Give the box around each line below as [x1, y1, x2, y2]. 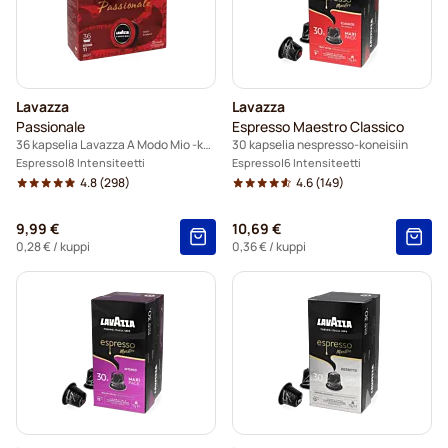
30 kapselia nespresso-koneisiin [232, 136, 408, 154]
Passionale [16, 117, 85, 137]
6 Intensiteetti [284, 155, 361, 171]
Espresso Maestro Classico [232, 117, 404, 137]
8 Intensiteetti [68, 155, 145, 171]
